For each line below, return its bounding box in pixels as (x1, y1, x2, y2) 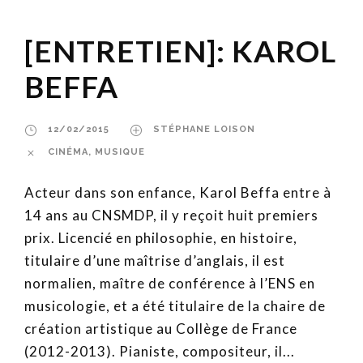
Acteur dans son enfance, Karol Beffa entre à (24, 184, 331, 202)
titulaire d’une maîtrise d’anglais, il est (24, 252, 285, 270)
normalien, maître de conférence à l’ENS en (24, 275, 315, 293)
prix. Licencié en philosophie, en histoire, (24, 229, 297, 247)
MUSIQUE (95, 147, 145, 158)
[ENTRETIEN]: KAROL (24, 32, 336, 70)
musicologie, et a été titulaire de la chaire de (24, 297, 326, 315)
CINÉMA (48, 147, 88, 158)
